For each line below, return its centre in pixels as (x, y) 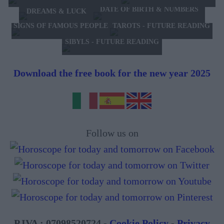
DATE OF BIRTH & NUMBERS (149, 9)
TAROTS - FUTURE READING (161, 25)
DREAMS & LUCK (56, 11)
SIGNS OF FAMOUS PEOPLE (61, 26)
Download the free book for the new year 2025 (112, 73)
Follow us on (112, 133)
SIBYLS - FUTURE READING (112, 42)
